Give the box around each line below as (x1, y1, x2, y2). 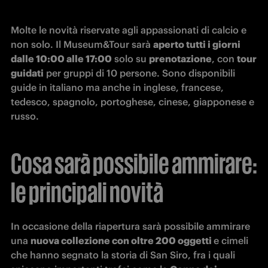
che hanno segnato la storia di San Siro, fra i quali (11, 249, 235, 261)
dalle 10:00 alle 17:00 (11, 53, 112, 65)
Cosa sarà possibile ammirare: (11, 147, 257, 176)
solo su (112, 53, 149, 65)
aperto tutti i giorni (153, 38, 240, 50)
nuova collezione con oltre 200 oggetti (31, 234, 214, 246)
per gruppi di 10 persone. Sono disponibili (44, 67, 235, 79)
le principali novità (11, 176, 163, 205)
